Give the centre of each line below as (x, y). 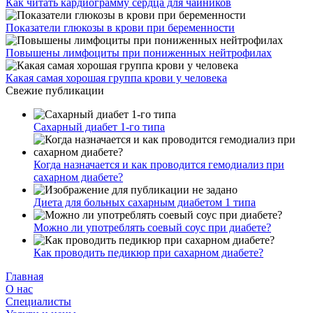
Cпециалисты (38, 301)
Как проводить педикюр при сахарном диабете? (148, 252)
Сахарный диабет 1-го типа (99, 126)
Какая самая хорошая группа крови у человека (116, 78)
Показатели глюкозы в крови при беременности (120, 27)
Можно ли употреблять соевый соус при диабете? (152, 227)
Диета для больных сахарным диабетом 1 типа (145, 202)
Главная (24, 276)
